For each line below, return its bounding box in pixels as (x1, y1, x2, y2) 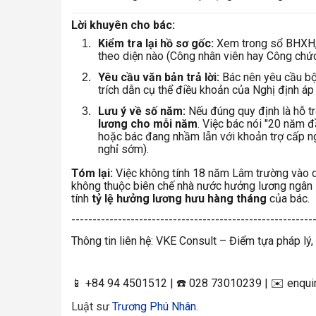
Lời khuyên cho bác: (71, 18, 175, 32)
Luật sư (71, 300, 112, 314)
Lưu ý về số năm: (98, 104, 186, 119)
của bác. (267, 192, 310, 206)
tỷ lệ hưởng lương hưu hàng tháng (92, 192, 267, 206)
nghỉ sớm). (98, 142, 149, 157)
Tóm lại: (71, 166, 113, 181)
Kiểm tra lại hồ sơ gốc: (98, 37, 214, 51)
